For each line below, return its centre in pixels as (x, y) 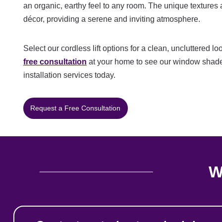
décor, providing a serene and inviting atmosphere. (112, 19)
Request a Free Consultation (76, 108)
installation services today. (69, 75)
